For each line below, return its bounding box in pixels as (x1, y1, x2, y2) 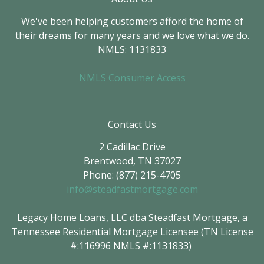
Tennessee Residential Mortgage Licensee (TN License (11, 225, 253, 239)
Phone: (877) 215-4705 (83, 169, 181, 182)
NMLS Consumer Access (78, 71, 186, 85)
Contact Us (108, 118, 156, 131)
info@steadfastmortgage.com (66, 183, 198, 196)
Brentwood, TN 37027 (83, 154, 181, 168)
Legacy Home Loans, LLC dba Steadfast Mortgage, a (16, 211, 247, 225)
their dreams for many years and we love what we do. (15, 29, 249, 42)
